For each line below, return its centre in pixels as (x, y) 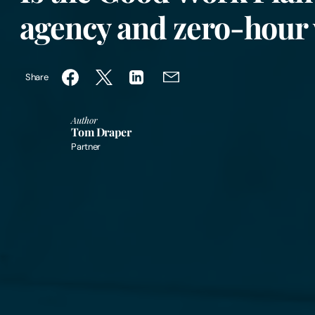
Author (85, 120)
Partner (86, 147)
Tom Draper (101, 132)
